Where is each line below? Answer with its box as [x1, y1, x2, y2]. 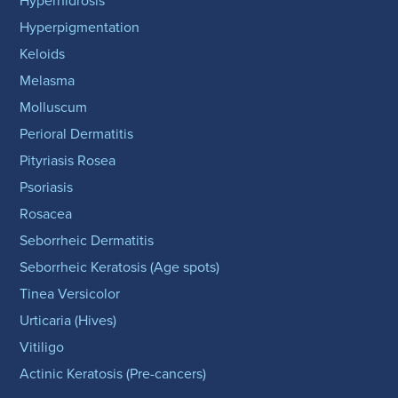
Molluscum [20, 97, 88, 118]
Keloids [20, 44, 66, 65]
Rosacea [20, 203, 73, 225]
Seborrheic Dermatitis [20, 230, 155, 251]
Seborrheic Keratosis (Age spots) [20, 257, 220, 278]
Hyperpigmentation [20, 17, 140, 38]
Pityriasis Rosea [20, 150, 116, 171]
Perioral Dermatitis [20, 123, 134, 145]
